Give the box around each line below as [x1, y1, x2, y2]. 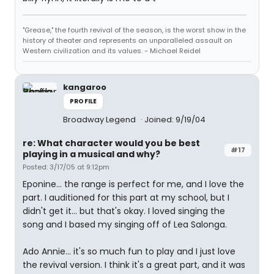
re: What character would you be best [23, 137, 200, 149]
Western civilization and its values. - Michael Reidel [23, 46, 201, 56]
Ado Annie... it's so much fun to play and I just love [23, 245, 235, 257]
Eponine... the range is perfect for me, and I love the [23, 178, 244, 190]
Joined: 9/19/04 [144, 114, 206, 125]
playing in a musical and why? [23, 148, 160, 160]
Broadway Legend [63, 114, 138, 125]
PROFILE [70, 97, 97, 106]
